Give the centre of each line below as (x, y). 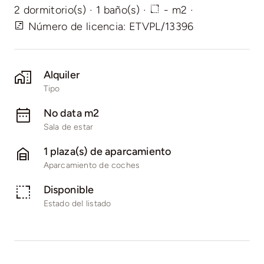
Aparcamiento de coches (92, 165)
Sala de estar (68, 127)
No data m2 (71, 113)
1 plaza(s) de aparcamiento (107, 151)
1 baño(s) (118, 10)
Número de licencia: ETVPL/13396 (109, 26)
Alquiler (62, 75)
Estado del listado (77, 203)
